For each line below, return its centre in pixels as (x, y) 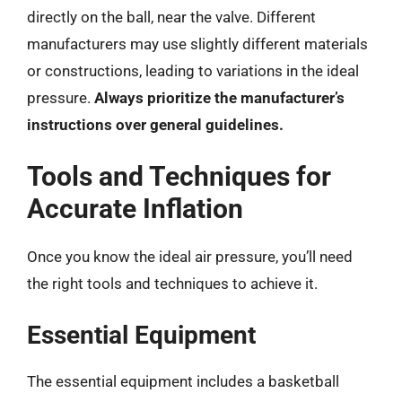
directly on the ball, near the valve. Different (171, 17)
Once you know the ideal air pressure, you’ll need (190, 257)
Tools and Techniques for (179, 176)
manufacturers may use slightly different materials (197, 44)
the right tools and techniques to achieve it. (172, 284)
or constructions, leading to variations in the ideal (193, 70)
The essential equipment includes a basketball (183, 381)
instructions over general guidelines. (155, 124)
